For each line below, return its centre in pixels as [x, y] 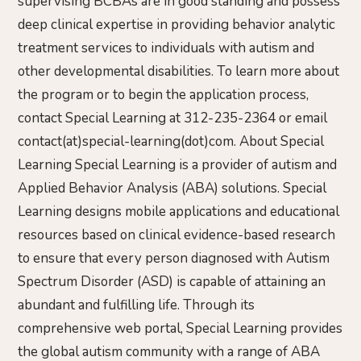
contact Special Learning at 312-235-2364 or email [172, 118]
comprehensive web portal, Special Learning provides [180, 328]
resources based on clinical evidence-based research [176, 234]
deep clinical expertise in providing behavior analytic [176, 24]
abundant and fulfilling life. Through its [136, 305]
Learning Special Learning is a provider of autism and [177, 164]
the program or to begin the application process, [163, 94]
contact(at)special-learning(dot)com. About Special [171, 141]
